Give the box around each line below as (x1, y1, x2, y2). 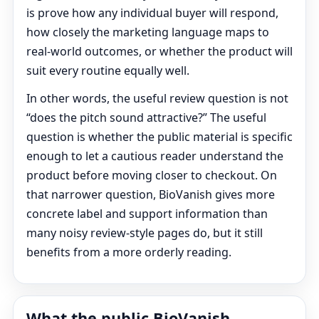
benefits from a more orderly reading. (26, 244, 231, 260)
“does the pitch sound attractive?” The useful (26, 110, 266, 125)
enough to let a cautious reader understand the (26, 148, 283, 164)
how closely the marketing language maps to (26, 24, 269, 40)
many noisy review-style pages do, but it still (26, 225, 263, 241)
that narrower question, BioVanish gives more (26, 187, 275, 202)
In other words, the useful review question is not (26, 90, 288, 106)
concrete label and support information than (26, 206, 268, 221)
